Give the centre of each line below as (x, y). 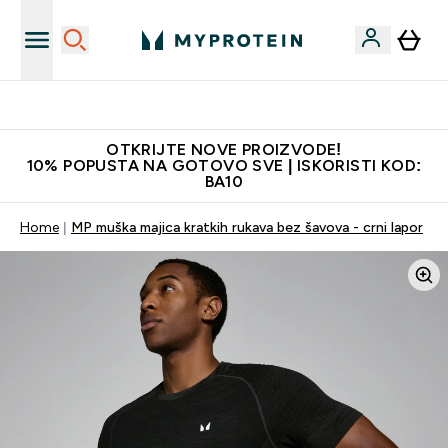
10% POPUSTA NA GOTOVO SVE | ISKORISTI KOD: (224, 165)
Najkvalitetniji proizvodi (236, 105)
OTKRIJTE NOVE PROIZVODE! (224, 149)
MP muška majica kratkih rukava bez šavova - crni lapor (247, 227)
